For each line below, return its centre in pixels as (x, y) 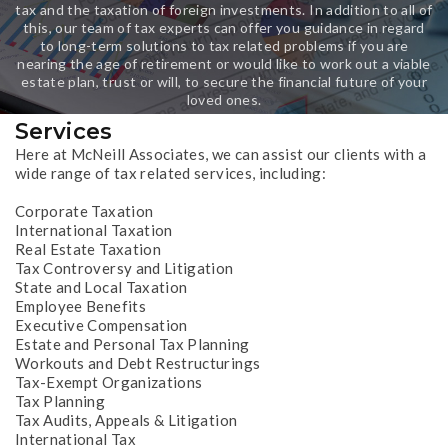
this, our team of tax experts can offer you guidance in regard (224, 27)
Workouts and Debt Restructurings (138, 363)
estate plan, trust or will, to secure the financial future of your (224, 81)
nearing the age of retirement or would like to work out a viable (224, 63)
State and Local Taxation (101, 287)
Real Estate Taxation (88, 249)
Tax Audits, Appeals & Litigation (126, 420)
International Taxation (94, 230)
